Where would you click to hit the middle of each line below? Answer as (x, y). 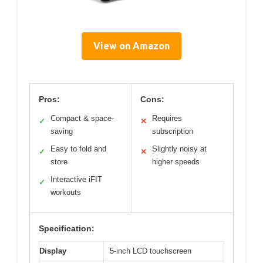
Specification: (67, 228)
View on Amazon (131, 45)
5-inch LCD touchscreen (151, 251)
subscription (173, 131)
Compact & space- (82, 118)
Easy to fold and (78, 149)
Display (53, 251)
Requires (167, 118)
